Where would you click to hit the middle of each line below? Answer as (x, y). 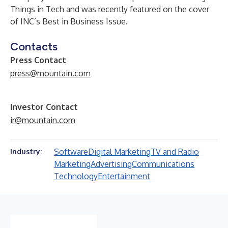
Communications (163, 164)
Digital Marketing (119, 152)
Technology (76, 176)
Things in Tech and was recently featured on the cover (110, 9)
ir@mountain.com (43, 120)
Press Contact (38, 60)
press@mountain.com (50, 73)
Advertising (111, 164)
